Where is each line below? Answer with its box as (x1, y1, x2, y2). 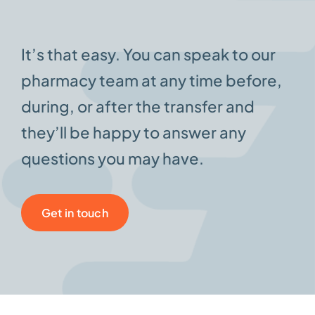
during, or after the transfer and (20, 96, 255, 117)
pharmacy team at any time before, (20, 70, 282, 91)
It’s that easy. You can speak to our (20, 44, 276, 65)
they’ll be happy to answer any (20, 122, 246, 143)
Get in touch (41, 205, 108, 221)
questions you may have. (20, 148, 204, 169)
